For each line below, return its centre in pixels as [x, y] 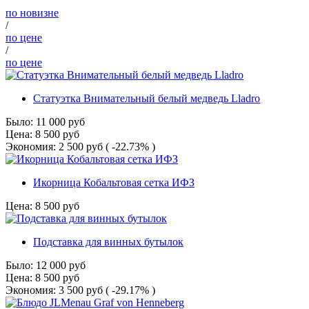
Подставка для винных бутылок [108, 242]
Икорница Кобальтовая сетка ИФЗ [114, 183]
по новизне [32, 13]
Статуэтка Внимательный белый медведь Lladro [147, 99]
